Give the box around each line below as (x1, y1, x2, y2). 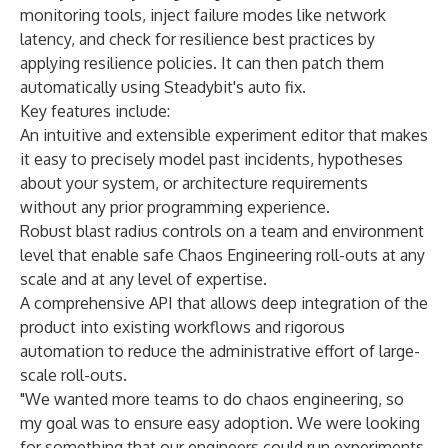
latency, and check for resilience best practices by (20, 29, 375, 49)
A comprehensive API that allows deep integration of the (20, 293, 428, 313)
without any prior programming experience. (20, 197, 330, 217)
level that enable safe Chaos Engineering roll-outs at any (20, 245, 425, 265)
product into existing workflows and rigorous (20, 317, 345, 337)
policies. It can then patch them (157, 53, 384, 73)
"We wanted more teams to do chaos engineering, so (20, 389, 404, 409)
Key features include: (20, 101, 170, 121)
